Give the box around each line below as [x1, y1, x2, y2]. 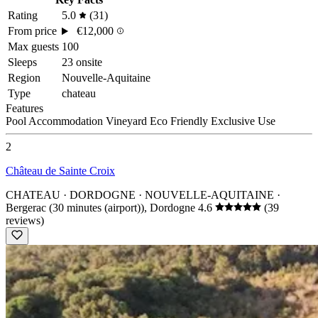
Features [6, 102, 43, 115]
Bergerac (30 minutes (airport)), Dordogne [6, 202, 195, 214]
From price [8, 25, 57, 38]
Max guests [8, 40, 59, 53]
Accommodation [28, 115, 106, 128]
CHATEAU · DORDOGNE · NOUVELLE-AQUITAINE [6, 189, 274, 202]
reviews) [6, 214, 44, 227]
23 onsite [62, 56, 102, 69]
